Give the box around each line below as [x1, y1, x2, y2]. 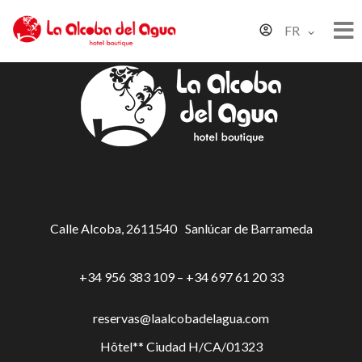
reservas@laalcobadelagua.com [93, 310, 269, 326]
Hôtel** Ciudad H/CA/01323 [99, 339, 263, 355]
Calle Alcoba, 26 [49, 221, 141, 237]
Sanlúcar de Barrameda [184, 221, 313, 237]
